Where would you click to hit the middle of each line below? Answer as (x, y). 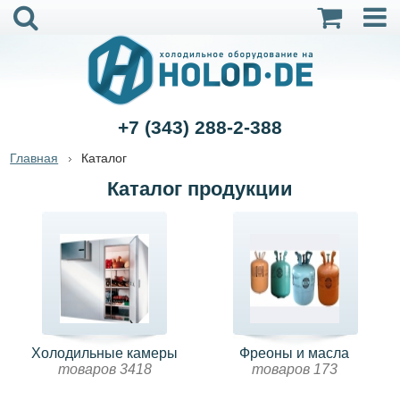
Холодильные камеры (105, 353)
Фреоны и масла (295, 353)
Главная (34, 158)
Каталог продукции (200, 189)
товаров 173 (294, 369)
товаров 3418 (104, 369)
